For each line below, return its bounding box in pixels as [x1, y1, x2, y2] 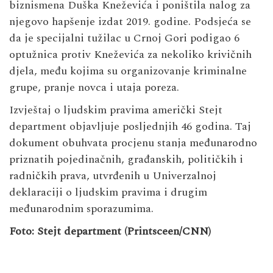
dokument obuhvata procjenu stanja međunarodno [9, 134, 257, 151]
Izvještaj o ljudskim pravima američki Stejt [9, 101, 222, 118]
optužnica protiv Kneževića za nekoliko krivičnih [9, 46, 252, 63]
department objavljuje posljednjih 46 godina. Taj [9, 118, 251, 135]
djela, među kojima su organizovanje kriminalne [9, 62, 247, 79]
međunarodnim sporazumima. [9, 200, 154, 217]
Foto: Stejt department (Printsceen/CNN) [9, 222, 211, 239]
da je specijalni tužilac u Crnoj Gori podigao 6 [9, 29, 239, 46]
